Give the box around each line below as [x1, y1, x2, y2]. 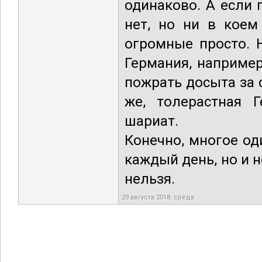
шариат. [125, 113, 178, 129]
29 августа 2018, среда [122, 194, 194, 201]
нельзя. [125, 171, 175, 187]
